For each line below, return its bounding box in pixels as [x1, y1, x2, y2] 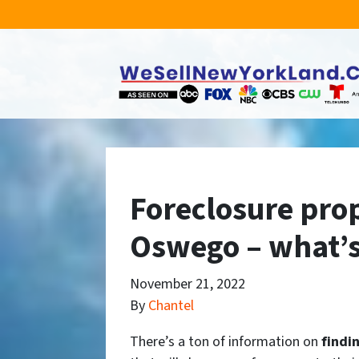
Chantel [148, 296, 194, 317]
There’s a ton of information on [130, 332, 321, 353]
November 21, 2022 [130, 274, 245, 295]
